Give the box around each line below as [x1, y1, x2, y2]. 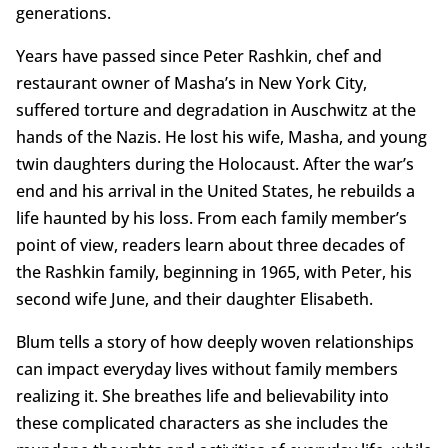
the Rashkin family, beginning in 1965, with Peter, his [15, 261, 412, 284]
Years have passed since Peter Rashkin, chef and [15, 45, 382, 68]
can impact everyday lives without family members [15, 358, 398, 381]
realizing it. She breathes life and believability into [15, 385, 389, 408]
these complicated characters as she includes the [15, 412, 388, 435]
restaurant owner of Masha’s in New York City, [15, 72, 367, 95]
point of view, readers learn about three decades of [15, 234, 405, 257]
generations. [15, 2, 111, 25]
